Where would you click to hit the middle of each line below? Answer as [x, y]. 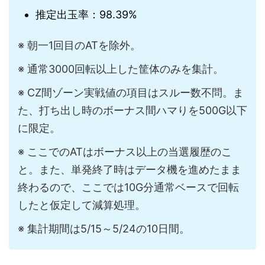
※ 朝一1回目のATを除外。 [79, 46]
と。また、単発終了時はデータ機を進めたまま [130, 170]
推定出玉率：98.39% [86, 14]
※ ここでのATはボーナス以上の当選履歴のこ [125, 152]
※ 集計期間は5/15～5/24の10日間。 [104, 229]
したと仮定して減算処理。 [82, 205]
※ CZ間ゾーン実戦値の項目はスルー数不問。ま [131, 93]
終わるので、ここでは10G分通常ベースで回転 [128, 188]
